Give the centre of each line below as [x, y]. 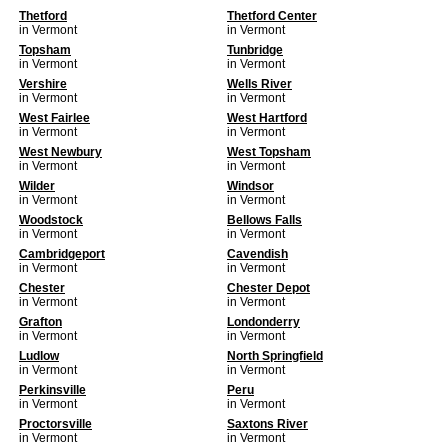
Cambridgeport [62, 254]
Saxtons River [267, 424]
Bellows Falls [264, 220]
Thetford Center [272, 16]
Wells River [259, 84]
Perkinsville [52, 390]
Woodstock [51, 220]
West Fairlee [54, 118]
